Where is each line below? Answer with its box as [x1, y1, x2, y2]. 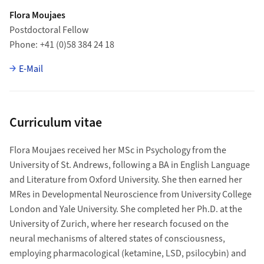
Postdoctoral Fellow [9, 23, 89, 37]
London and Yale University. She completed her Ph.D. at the [9, 202, 242, 216]
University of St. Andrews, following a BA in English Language [9, 158, 250, 171]
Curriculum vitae [9, 113, 102, 132]
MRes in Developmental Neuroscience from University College [9, 187, 252, 201]
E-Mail [18, 62, 43, 75]
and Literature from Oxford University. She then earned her [9, 173, 242, 186]
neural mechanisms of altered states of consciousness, [9, 232, 225, 245]
